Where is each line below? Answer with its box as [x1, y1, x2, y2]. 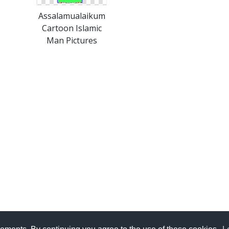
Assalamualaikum [38, 10, 105, 22]
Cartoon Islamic [41, 22, 102, 34]
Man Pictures [46, 35, 97, 47]
